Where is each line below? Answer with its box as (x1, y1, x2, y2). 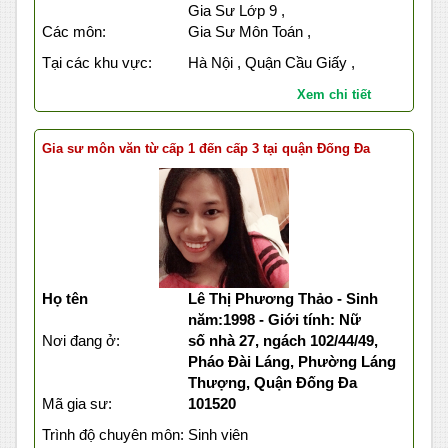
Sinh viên (187, 426, 248, 444)
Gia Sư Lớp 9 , (187, 2, 285, 20)
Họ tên (42, 290, 88, 308)
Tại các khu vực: (42, 54, 152, 72)
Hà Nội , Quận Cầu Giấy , (187, 54, 355, 72)
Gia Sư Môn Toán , (187, 23, 311, 41)
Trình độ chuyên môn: (42, 426, 184, 444)
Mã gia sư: (42, 395, 112, 413)
